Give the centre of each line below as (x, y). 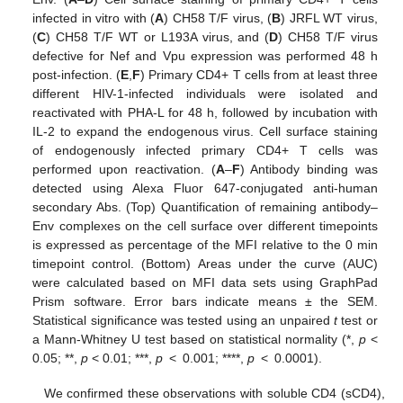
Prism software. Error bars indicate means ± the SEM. (205, 302)
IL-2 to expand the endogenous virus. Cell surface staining (205, 132)
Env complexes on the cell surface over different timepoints (205, 226)
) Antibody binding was (309, 170)
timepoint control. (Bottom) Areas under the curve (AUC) (205, 264)
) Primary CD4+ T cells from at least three (259, 75)
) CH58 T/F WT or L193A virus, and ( (158, 37)
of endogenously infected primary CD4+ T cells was (205, 151)
